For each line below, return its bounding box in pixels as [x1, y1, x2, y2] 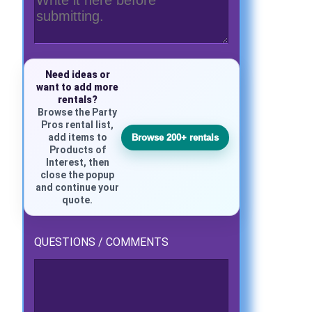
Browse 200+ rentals [131, 132, 219, 143]
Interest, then [45, 157, 109, 169]
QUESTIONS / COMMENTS [34, 235, 169, 249]
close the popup [40, 169, 115, 181]
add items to [47, 132, 107, 143]
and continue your [36, 182, 120, 194]
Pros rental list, [41, 119, 114, 131]
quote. [62, 194, 93, 206]
